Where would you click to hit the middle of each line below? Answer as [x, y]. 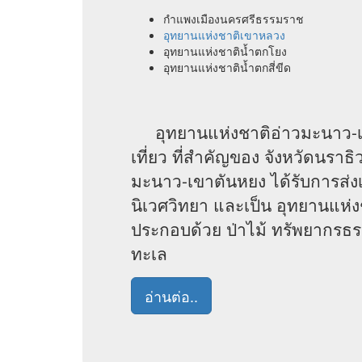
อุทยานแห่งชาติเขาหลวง [224, 35]
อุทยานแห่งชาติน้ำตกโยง [225, 51]
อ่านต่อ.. [171, 296]
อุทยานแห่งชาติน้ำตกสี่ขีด [227, 67]
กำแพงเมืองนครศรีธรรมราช [234, 19]
